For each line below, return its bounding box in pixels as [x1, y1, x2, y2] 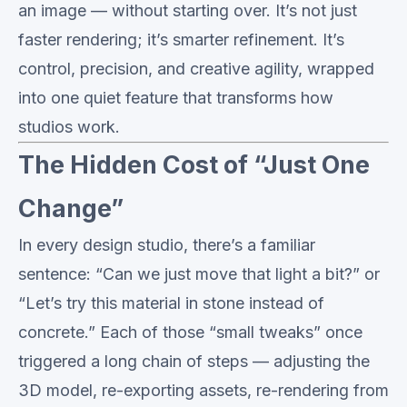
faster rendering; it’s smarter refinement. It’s [18, 30, 344, 49]
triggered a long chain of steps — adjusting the [18, 352, 370, 371]
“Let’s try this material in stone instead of [18, 293, 324, 313]
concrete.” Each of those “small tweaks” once [18, 323, 362, 342]
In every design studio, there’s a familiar [18, 235, 315, 254]
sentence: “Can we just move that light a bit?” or [18, 264, 380, 283]
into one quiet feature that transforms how [18, 88, 333, 107]
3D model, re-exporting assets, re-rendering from [18, 381, 389, 400]
